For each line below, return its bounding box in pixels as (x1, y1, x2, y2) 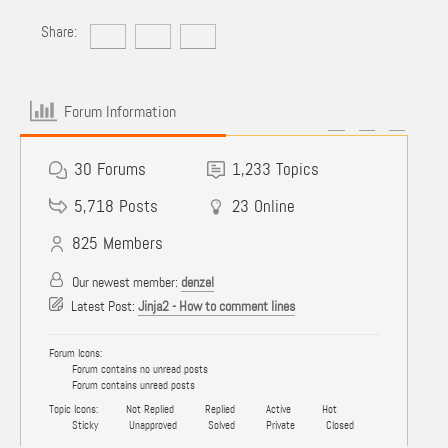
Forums (97, 158, 146, 180)
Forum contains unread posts (69, 378, 195, 392)
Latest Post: (68, 297, 138, 315)
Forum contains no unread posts (69, 362, 208, 376)
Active (263, 402, 291, 416)
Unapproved (126, 418, 177, 432)
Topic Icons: (49, 402, 98, 416)
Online (254, 195, 296, 217)
